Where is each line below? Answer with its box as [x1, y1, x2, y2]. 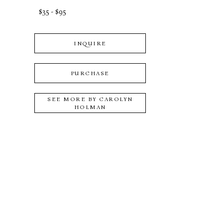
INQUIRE [74, 39, 107, 47]
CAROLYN [99, 95, 133, 103]
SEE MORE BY [47, 95, 100, 103]
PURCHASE [70, 69, 110, 77]
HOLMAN [74, 103, 106, 111]
